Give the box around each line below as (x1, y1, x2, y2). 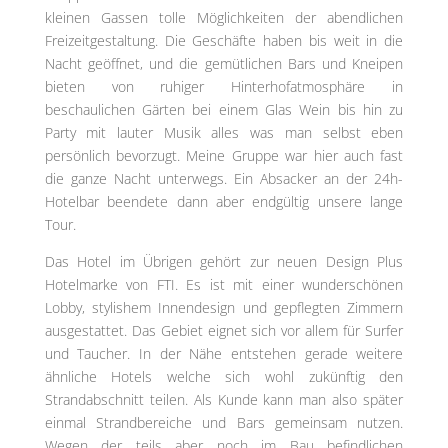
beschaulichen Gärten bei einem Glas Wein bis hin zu (44, 100, 404, 120)
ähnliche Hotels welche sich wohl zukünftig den (44, 367, 404, 387)
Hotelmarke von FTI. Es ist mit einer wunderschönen (44, 275, 404, 295)
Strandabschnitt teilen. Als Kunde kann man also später (44, 390, 404, 410)
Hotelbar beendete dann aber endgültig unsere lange (44, 192, 404, 212)
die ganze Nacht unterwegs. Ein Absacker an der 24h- (44, 169, 404, 189)
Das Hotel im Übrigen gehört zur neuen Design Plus (44, 252, 404, 272)
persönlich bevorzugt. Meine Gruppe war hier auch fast (44, 146, 404, 166)
